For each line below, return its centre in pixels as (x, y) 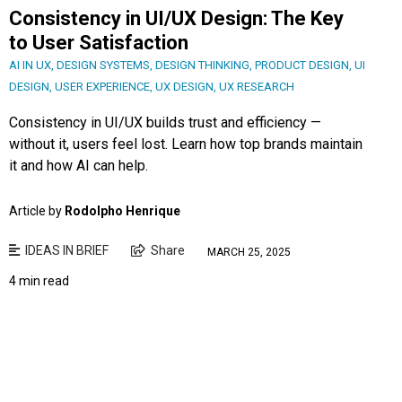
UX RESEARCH (257, 87)
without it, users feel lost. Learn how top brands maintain (186, 144)
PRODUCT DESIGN (302, 66)
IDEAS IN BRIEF (67, 251)
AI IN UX (30, 66)
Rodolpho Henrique (122, 211)
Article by (37, 211)
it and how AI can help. (79, 166)
